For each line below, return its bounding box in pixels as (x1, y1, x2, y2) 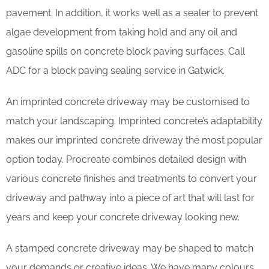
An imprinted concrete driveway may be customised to (6, 95, 250, 107)
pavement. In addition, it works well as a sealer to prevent (6, 7, 258, 19)
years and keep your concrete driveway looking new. (6, 211, 240, 223)
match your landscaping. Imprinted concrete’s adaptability (6, 115, 262, 127)
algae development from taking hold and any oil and (6, 26, 237, 38)
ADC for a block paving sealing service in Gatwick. (6, 64, 225, 76)
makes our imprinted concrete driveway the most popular (6, 134, 262, 146)
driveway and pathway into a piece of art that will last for (6, 192, 255, 204)
